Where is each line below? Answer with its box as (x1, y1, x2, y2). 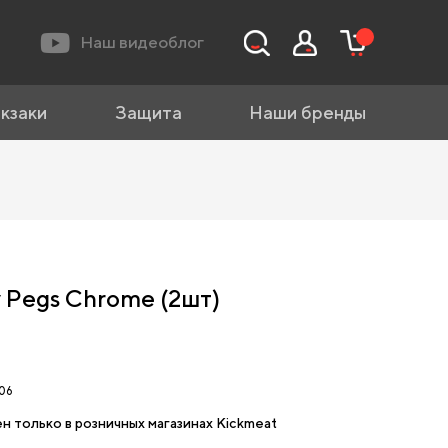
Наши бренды (248, 102, 366, 123)
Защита (114, 102, 182, 123)
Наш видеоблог (80, 31, 204, 52)
